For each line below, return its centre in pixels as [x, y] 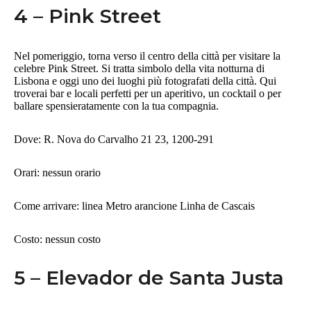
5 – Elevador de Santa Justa [149, 278]
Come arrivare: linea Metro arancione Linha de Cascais [134, 206]
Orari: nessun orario [57, 173]
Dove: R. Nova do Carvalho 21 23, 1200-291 [115, 140]
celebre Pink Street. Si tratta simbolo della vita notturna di [139, 69]
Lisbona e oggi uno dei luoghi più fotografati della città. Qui [145, 81]
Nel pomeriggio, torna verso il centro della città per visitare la [147, 56]
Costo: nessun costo [57, 239]
